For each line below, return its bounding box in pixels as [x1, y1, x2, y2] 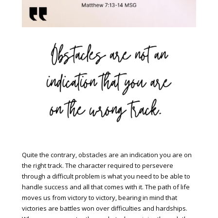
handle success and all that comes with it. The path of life [21, 182, 190, 192]
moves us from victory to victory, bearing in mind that [21, 193, 177, 202]
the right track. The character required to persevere [21, 161, 173, 170]
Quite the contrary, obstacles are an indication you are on [21, 150, 192, 160]
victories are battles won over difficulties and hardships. [21, 204, 187, 213]
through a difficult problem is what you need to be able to [21, 172, 190, 181]
